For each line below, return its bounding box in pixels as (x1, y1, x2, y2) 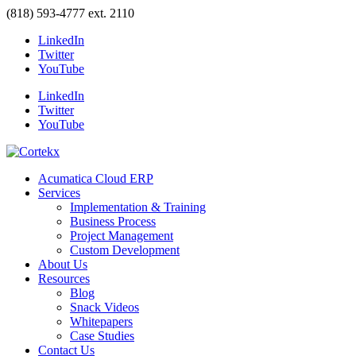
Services (38, 186, 80, 199)
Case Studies (70, 329, 134, 342)
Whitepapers (70, 315, 133, 328)
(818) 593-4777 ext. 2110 (6, 6, 134, 20)
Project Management (70, 229, 173, 242)
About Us (38, 257, 87, 271)
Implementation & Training (70, 200, 206, 214)
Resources (38, 272, 90, 285)
